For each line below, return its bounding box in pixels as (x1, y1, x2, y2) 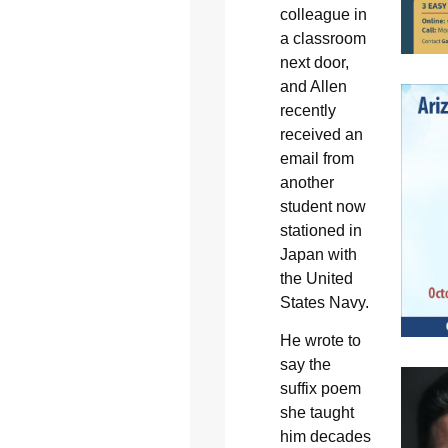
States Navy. (279, 294, 369, 312)
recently (279, 102, 336, 120)
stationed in (279, 222, 362, 240)
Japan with (279, 246, 357, 264)
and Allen (279, 78, 347, 96)
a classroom (279, 30, 366, 48)
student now (279, 198, 366, 216)
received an (279, 126, 363, 144)
